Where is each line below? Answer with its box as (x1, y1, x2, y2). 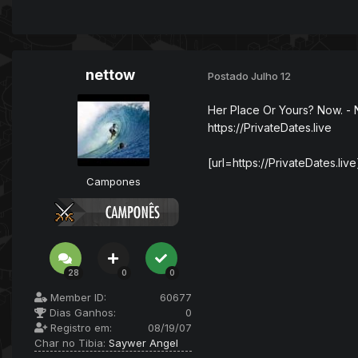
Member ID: (47, 291, 106, 304)
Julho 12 (251, 69, 291, 82)
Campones (86, 175, 141, 189)
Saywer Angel (109, 336, 178, 350)
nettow (85, 66, 135, 84)
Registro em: (47, 321, 112, 335)
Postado (208, 69, 251, 82)
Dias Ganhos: (46, 306, 116, 320)
